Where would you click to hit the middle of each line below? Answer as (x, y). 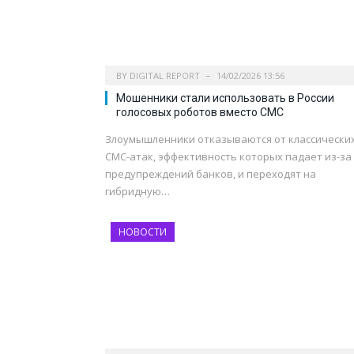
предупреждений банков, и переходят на (211, 173)
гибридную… (137, 191)
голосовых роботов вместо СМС (200, 112)
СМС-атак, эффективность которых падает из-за (228, 156)
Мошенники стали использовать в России (225, 98)
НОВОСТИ (143, 232)
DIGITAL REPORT (165, 75)
